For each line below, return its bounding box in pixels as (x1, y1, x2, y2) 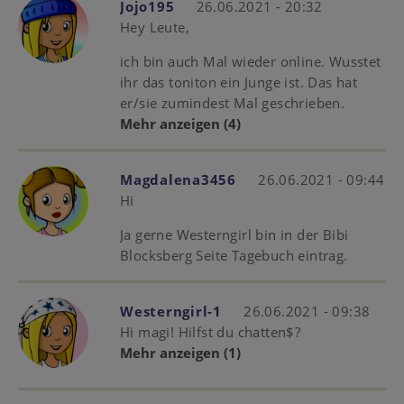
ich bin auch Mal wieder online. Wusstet (120, 52, 381, 71)
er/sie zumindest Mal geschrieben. (120, 94, 345, 113)
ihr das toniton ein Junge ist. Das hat (120, 73, 358, 92)
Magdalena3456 (120, 170, 236, 189)
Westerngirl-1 (120, 302, 222, 321)
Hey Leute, (120, 18, 189, 37)
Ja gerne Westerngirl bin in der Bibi (120, 225, 349, 244)
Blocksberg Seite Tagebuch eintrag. (120, 246, 348, 265)
